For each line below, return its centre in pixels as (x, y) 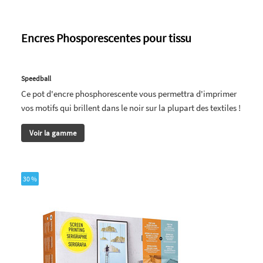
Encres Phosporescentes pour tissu (106, 38)
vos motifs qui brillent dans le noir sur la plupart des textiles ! (131, 107)
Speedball (36, 78)
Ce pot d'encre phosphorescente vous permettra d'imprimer (129, 93)
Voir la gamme (53, 133)
